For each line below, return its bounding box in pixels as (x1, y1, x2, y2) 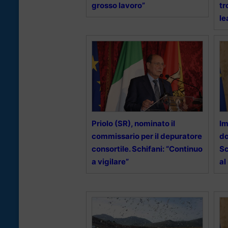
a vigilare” (92, 157, 129, 167)
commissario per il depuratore (92, 131, 202, 141)
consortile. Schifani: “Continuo (92, 144, 203, 154)
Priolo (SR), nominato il (92, 119, 175, 129)
